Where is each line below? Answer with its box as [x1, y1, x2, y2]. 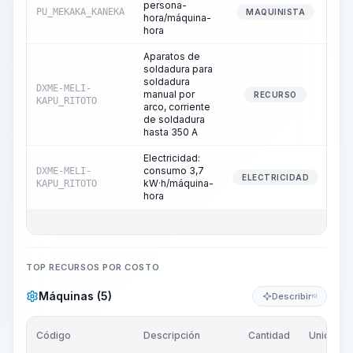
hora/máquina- [143, 12, 211, 24]
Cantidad [248, 329, 290, 341]
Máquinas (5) [39, 289, 112, 303]
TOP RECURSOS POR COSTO [26, 262, 160, 273]
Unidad [309, 329, 342, 341]
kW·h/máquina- [143, 177, 214, 189]
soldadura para [143, 63, 213, 75]
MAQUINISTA [246, 7, 305, 17]
